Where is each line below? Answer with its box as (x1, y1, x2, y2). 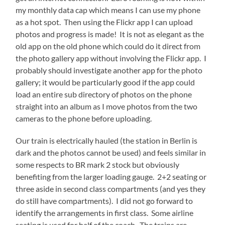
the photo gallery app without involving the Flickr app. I (16, 53, 207, 63)
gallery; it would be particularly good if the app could (16, 77, 195, 87)
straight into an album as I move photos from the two (16, 101, 198, 111)
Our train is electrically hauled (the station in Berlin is (16, 136, 198, 146)
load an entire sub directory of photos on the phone (16, 89, 192, 99)
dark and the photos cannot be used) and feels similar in (16, 148, 206, 158)
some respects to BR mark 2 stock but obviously (16, 160, 180, 170)
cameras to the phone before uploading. (16, 114, 152, 124)
